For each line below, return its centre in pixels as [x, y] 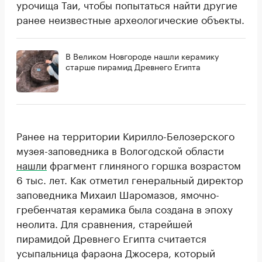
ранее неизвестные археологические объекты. [130, 19]
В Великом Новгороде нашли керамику [142, 56]
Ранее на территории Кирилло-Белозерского [125, 135]
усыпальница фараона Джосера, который [116, 252]
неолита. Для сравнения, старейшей [104, 223]
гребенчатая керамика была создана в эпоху [125, 208]
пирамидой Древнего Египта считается [111, 238]
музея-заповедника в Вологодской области [120, 150]
